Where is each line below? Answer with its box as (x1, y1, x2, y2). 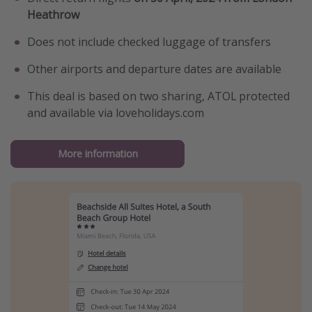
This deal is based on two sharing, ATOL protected (27, 88, 290, 104)
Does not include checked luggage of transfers (27, 34, 271, 50)
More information (57, 147, 138, 161)
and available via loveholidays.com (27, 105, 204, 121)
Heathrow (27, 7, 79, 23)
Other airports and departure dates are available (27, 61, 281, 77)
